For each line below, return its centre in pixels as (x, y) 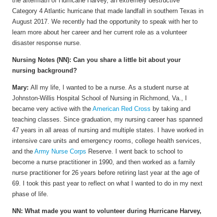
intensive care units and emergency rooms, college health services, (107, 141)
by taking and (170, 109)
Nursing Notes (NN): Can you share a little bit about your (96, 60)
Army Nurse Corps (60, 152)
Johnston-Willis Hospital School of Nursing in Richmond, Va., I (100, 98)
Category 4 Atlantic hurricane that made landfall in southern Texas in (108, 11)
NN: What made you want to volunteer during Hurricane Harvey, (107, 211)
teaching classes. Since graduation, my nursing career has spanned (107, 120)
